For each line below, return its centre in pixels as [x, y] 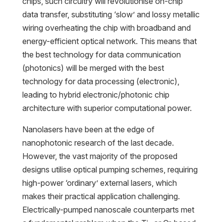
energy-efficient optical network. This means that [109, 41]
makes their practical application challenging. [101, 196]
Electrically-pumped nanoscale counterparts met [108, 210]
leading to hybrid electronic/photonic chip [96, 95]
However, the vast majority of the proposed [100, 156]
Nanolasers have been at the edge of [88, 130]
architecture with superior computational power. [107, 108]
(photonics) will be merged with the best [93, 68]
